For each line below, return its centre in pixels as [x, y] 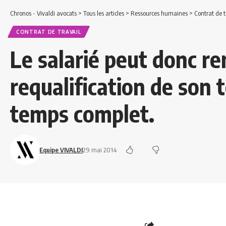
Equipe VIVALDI [61, 150]
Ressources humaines [159, 13]
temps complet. [82, 113]
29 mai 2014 [100, 150]
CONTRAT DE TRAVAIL [49, 32]
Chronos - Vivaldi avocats [43, 13]
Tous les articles [104, 13]
